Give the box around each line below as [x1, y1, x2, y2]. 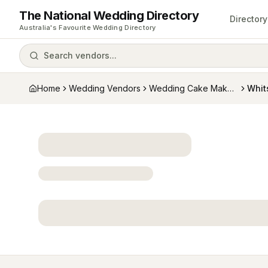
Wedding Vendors [69, 83, 141, 93]
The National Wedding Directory [19, 8, 199, 23]
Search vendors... [44, 50, 117, 60]
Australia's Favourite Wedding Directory [19, 23, 156, 32]
